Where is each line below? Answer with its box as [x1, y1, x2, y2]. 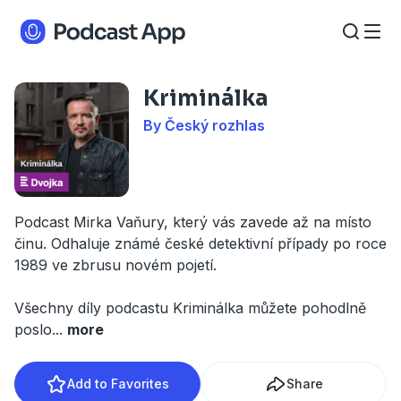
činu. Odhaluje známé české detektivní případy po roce [14, 235, 387, 252]
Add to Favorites [67, 376, 169, 391]
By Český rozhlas [143, 116, 265, 134]
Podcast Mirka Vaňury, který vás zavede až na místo [14, 213, 371, 231]
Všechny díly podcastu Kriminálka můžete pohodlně [14, 299, 366, 317]
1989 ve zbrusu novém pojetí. [14, 256, 217, 274]
